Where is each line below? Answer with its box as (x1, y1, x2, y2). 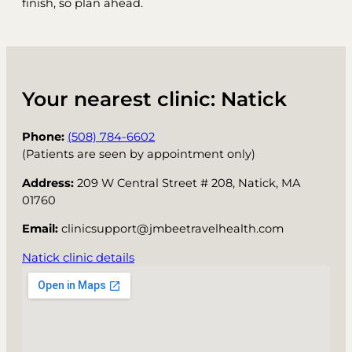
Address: (22, 175, 74, 190)
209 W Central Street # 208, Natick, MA (74, 175, 300, 190)
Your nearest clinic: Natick (22, 87, 287, 112)
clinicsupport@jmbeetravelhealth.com (58, 222, 284, 236)
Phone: (22, 130, 64, 145)
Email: (22, 222, 58, 236)
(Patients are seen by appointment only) (22, 147, 255, 162)
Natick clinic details (22, 250, 134, 265)
